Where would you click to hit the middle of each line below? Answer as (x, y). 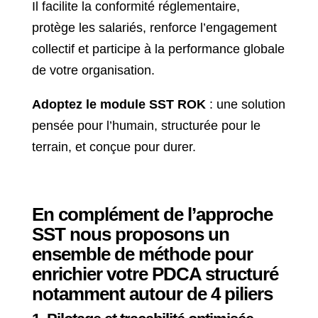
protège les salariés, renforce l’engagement (154, 28)
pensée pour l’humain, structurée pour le (146, 126)
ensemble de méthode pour (142, 254)
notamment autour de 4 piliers (152, 294)
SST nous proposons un (130, 234)
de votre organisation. (93, 70)
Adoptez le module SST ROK (119, 104)
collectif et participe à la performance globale (158, 49)
